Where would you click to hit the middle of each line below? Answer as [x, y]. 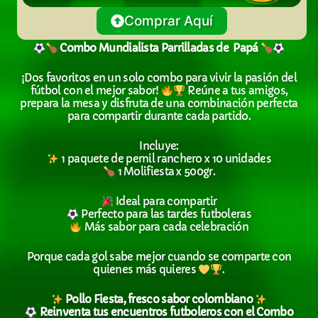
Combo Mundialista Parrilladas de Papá [159, 48]
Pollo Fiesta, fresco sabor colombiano [159, 299]
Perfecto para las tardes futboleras [165, 214]
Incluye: [159, 146]
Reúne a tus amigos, [237, 91]
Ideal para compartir [165, 201]
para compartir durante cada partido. [159, 116]
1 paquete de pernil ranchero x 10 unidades [165, 159]
